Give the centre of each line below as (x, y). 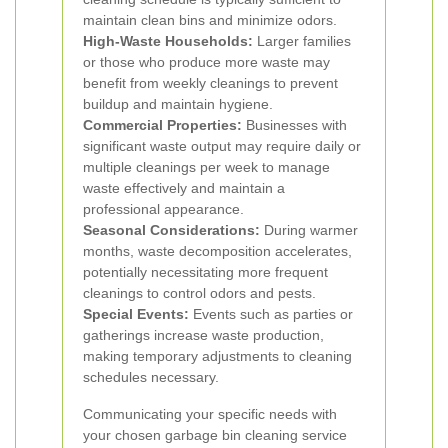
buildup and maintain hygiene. (178, 104)
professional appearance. (163, 209)
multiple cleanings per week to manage (206, 167)
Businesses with (294, 125)
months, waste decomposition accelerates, (217, 251)
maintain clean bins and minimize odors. (210, 20)
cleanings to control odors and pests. (199, 293)
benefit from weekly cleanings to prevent (210, 83)
